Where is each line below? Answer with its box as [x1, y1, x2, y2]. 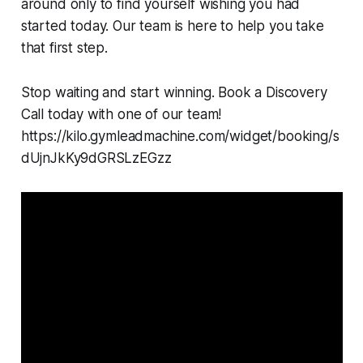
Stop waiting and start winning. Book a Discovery [20, 84, 327, 101]
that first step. [20, 40, 108, 57]
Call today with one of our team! [20, 106, 222, 123]
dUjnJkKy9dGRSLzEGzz [20, 150, 172, 167]
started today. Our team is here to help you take [20, 18, 324, 35]
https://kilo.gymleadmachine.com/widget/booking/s [20, 128, 340, 145]
